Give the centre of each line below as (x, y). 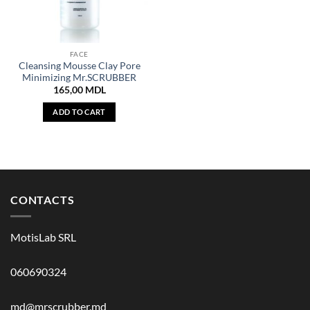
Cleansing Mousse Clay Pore (79, 65)
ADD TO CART (79, 112)
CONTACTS (43, 199)
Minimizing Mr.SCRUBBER (79, 77)
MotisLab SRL (43, 237)
